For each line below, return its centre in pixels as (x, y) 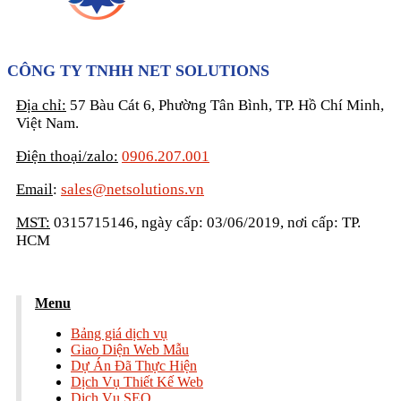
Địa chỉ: (41, 106)
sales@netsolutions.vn (132, 190)
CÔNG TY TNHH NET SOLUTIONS (138, 71)
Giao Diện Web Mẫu (130, 349)
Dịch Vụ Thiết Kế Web (137, 381)
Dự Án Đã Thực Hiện (134, 365)
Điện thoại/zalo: (67, 157)
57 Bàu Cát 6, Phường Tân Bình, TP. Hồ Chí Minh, (225, 106)
